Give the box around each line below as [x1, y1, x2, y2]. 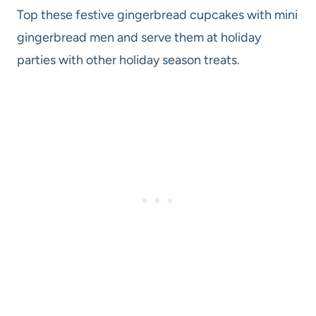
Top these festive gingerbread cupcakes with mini [17, 7, 298, 23]
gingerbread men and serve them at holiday [17, 30, 261, 46]
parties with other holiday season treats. [17, 52, 243, 68]
